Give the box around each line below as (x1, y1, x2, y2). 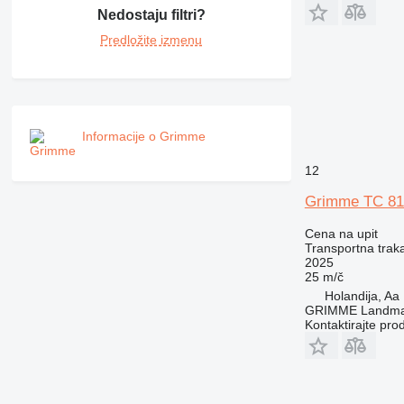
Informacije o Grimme (81, 128, 206, 143)
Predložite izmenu (100, 32, 203, 47)
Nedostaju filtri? (96, 6, 206, 23)
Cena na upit (304, 226, 378, 241)
